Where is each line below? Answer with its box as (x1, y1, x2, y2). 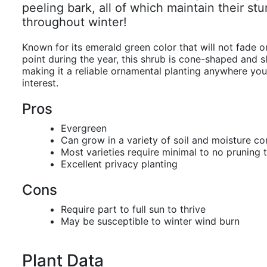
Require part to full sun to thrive (61, 203, 206, 215)
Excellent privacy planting (61, 158, 178, 170)
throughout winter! (22, 15, 127, 29)
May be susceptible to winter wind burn (61, 215, 240, 227)
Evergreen (61, 122, 107, 134)
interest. (22, 77, 58, 89)
